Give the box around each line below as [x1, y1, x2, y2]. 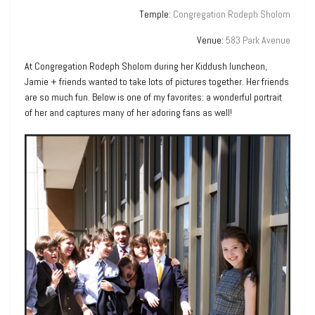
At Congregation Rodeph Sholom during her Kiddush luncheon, [25, 59, 267, 72]
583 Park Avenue [226, 33, 290, 46]
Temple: [139, 7, 173, 20]
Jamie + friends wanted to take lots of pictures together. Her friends [25, 75, 289, 88]
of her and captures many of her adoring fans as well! [25, 105, 232, 119]
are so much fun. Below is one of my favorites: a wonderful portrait [25, 90, 282, 103]
